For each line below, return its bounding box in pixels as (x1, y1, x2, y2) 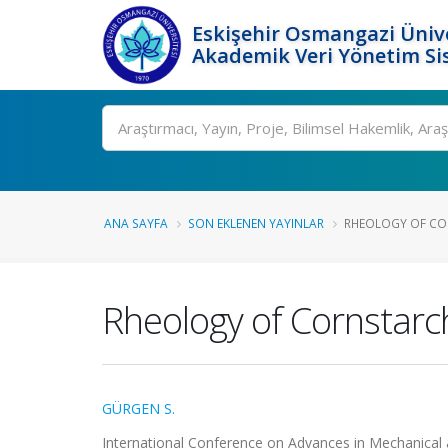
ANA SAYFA (104, 215, 168, 231)
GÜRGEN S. (102, 399, 175, 418)
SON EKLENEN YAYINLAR (188, 215, 324, 231)
